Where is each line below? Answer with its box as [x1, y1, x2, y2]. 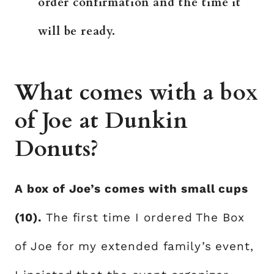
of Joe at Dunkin [15, 106, 188, 136]
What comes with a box [15, 78, 259, 108]
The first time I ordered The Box [42, 210, 245, 225]
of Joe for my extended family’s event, [15, 239, 254, 254]
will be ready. [38, 23, 116, 40]
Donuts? [15, 134, 99, 165]
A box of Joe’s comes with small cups [15, 182, 249, 196]
